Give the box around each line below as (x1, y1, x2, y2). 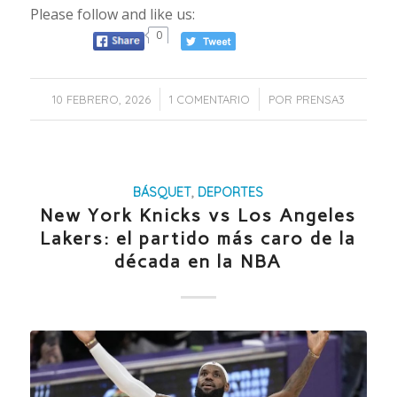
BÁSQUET (133, 184, 192, 201)
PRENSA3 (295, 92, 345, 107)
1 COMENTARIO (168, 92, 250, 107)
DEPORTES (198, 184, 264, 201)
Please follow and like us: (29, 4, 195, 24)
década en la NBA (114, 251, 283, 273)
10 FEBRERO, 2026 (51, 92, 151, 107)
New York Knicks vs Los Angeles (40, 205, 357, 227)
